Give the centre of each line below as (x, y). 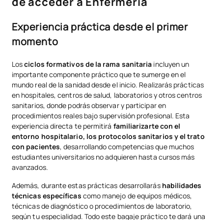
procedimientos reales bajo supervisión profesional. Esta (101, 115)
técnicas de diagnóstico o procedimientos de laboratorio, (102, 206)
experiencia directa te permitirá (63, 126)
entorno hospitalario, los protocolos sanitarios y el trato (108, 136)
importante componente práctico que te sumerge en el (99, 74)
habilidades (182, 185)
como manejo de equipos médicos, (137, 195)
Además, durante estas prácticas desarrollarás (87, 185)
